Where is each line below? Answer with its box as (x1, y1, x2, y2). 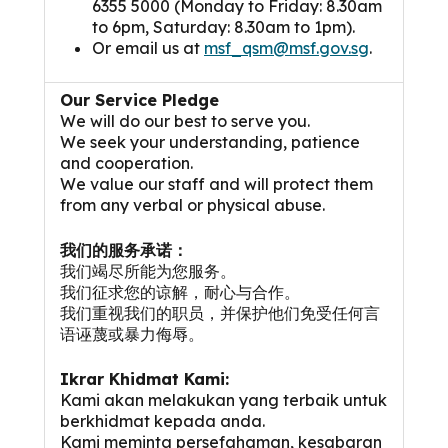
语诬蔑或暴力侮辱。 (60, 324, 204, 345)
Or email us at (92, 38, 204, 59)
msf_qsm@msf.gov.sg (204, 38, 369, 59)
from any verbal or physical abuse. (60, 195, 325, 216)
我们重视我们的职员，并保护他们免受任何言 (60, 303, 380, 324)
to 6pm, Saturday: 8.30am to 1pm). (92, 17, 355, 38)
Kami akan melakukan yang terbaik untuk (60, 390, 387, 411)
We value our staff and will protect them (60, 174, 373, 195)
